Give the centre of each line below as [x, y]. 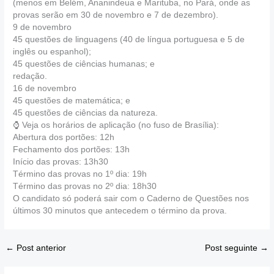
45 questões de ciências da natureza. [86, 113]
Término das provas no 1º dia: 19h [80, 174]
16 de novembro [45, 88]
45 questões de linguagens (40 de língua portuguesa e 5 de [129, 39]
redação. [30, 76]
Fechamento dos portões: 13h [72, 149]
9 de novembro [43, 27]
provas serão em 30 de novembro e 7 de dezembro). [116, 15]
